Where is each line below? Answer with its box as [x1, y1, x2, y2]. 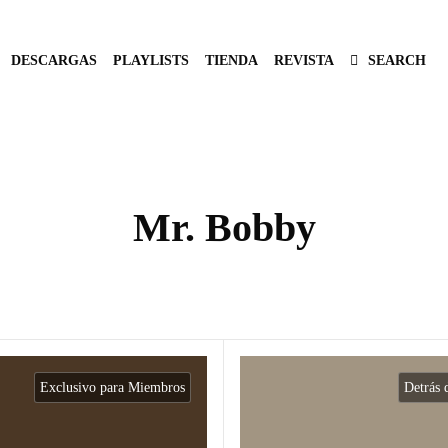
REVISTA [274, 53, 334, 68]
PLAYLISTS [113, 53, 189, 68]
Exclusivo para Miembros [40, 380, 185, 395]
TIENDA [205, 53, 258, 68]
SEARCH [368, 53, 426, 68]
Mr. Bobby [132, 205, 316, 250]
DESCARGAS [11, 53, 97, 68]
